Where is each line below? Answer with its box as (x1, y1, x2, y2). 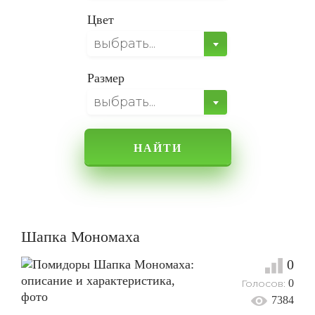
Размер (87, 71, 124, 85)
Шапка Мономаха (21, 228, 140, 245)
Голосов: (240, 276, 288, 290)
